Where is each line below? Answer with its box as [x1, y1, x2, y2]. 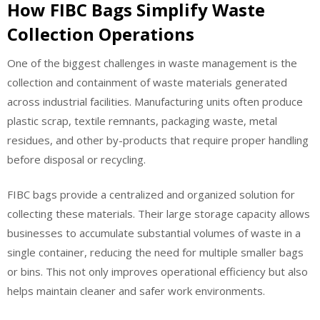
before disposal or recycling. [7, 151, 146, 166]
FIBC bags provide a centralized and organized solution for [7, 187, 295, 202]
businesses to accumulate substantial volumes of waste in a [7, 226, 301, 241]
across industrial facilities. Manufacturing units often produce [7, 94, 303, 109]
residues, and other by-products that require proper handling [7, 132, 309, 147]
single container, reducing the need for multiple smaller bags [7, 245, 304, 260]
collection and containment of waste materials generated [7, 74, 287, 89]
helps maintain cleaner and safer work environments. [7, 284, 265, 299]
